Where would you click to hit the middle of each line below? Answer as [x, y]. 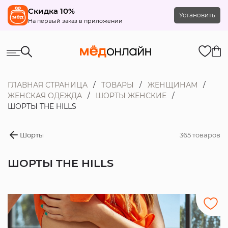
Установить [197, 15]
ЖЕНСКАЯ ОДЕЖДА [45, 96]
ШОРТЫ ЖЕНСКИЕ [131, 96]
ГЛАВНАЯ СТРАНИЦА [47, 85]
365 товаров [200, 135]
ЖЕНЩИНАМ [172, 85]
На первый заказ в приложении [75, 21]
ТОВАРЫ [117, 85]
